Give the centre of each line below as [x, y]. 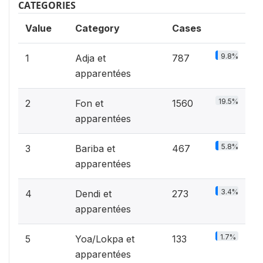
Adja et [90, 58]
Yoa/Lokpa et [105, 239]
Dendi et [93, 194]
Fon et [89, 103]
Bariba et [95, 149]
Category [97, 28]
